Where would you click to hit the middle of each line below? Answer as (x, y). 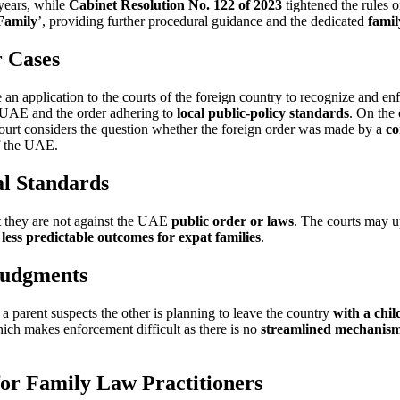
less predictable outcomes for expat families (131, 237)
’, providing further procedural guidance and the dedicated (203, 21)
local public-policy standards (263, 113)
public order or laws (233, 221)
